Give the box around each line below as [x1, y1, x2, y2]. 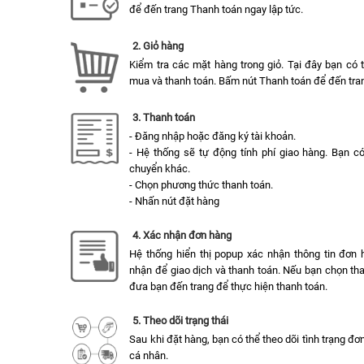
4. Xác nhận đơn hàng [132, 229, 232, 242]
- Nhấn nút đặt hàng [129, 195, 220, 208]
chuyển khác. [129, 162, 191, 175]
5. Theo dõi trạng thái [132, 314, 228, 327]
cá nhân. [129, 349, 169, 362]
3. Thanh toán [132, 111, 195, 124]
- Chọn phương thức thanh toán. [129, 179, 274, 192]
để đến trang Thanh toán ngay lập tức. [129, 3, 304, 16]
